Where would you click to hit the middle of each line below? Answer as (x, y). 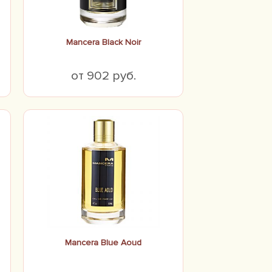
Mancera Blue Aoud (103, 243)
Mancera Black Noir (103, 42)
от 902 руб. (103, 76)
